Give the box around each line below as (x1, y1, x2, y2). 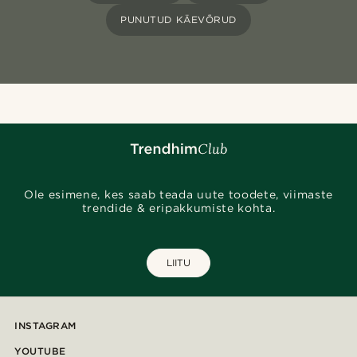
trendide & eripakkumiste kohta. (81, 202, 276, 215)
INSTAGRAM (14, 320, 76, 332)
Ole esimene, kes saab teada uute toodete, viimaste (24, 188, 333, 202)
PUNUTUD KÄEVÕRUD (120, 14, 237, 26)
